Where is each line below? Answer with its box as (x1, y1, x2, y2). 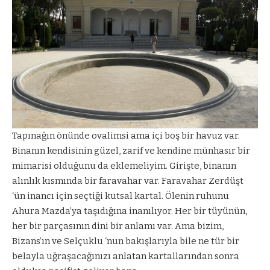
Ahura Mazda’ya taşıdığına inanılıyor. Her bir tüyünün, (12, 205, 247, 216)
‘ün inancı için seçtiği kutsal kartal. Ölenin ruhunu (12, 190, 229, 201)
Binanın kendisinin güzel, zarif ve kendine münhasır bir (12, 145, 250, 156)
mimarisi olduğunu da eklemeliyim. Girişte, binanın (12, 160, 236, 171)
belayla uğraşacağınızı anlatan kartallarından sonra (12, 250, 239, 262)
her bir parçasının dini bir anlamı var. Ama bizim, (12, 220, 224, 231)
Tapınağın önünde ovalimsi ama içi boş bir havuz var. (12, 130, 240, 141)
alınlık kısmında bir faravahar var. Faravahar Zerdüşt (12, 175, 243, 186)
